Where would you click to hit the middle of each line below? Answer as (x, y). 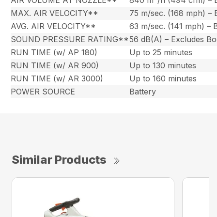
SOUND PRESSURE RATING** (70, 39)
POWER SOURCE (43, 92)
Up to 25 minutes (161, 53)
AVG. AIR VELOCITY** (54, 26)
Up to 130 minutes (163, 66)
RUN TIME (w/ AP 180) (54, 53)
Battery (143, 92)
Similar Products (59, 160)
